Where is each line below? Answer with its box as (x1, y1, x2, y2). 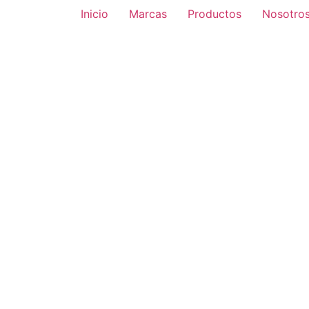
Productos (188, 6, 241, 21)
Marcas (129, 6, 167, 21)
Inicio (81, 6, 108, 21)
